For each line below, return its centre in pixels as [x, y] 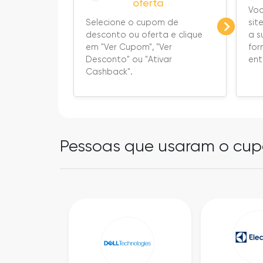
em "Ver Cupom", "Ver [129, 47]
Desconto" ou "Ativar [129, 59]
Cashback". [109, 72]
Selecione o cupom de [132, 22]
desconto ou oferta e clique [144, 35]
